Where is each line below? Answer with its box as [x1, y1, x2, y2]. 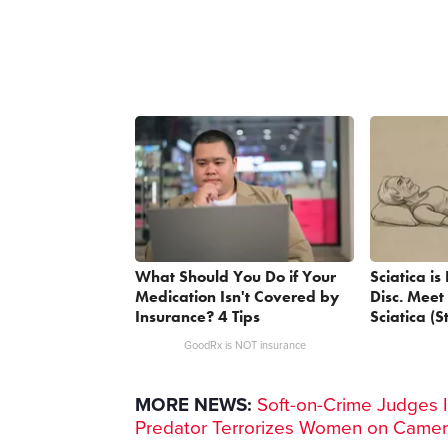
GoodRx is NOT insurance [183, 339, 306, 353]
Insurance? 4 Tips [135, 306, 261, 328]
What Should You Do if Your [135, 266, 337, 288]
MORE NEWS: [135, 394, 253, 417]
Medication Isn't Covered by [135, 286, 340, 308]
